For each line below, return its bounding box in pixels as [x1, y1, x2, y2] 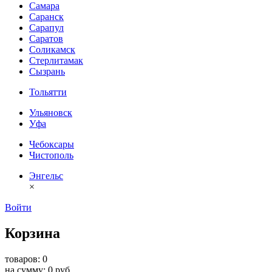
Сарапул [29, 22, 64, 33]
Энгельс [29, 171, 63, 182]
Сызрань [29, 66, 65, 77]
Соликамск [29, 44, 75, 55]
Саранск [29, 12, 64, 22]
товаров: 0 [5, 254, 47, 265]
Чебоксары [29, 139, 74, 150]
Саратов [29, 33, 63, 44]
